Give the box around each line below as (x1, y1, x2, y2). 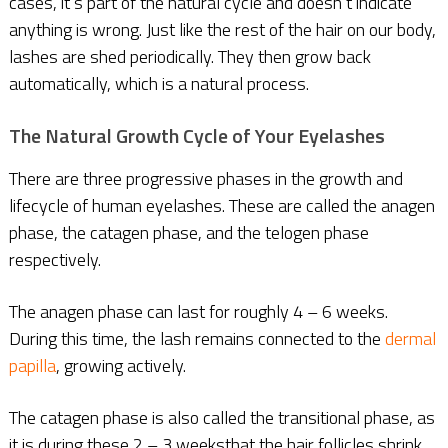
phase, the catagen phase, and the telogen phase (8, 218, 369, 246)
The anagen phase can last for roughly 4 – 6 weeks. (8, 297, 388, 325)
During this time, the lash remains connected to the (8, 324, 385, 352)
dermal (384, 324, 436, 352)
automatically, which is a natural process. (8, 69, 309, 97)
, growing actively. (55, 351, 186, 379)
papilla (8, 351, 56, 379)
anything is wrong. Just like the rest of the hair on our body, (8, 15, 436, 43)
